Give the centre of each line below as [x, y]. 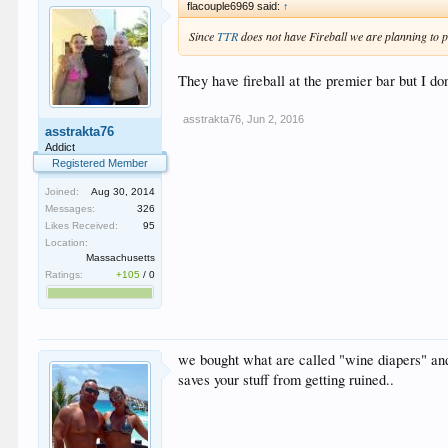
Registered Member [100, 163]
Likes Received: [82, 225]
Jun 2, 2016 [276, 119]
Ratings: [64, 274]
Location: [67, 242]
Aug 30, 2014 [123, 191]
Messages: [70, 208]
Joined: [62, 191]
